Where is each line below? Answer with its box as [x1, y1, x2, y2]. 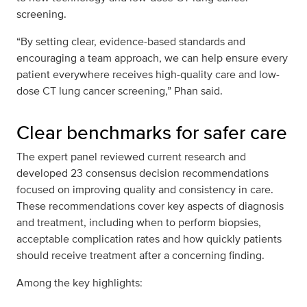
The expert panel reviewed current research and [16, 149, 246, 165]
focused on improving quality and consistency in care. [16, 182, 273, 198]
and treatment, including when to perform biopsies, [16, 214, 261, 231]
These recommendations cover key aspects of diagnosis [16, 198, 284, 214]
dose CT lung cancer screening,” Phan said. [16, 83, 223, 99]
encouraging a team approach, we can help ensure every [16, 50, 288, 66]
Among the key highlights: [16, 275, 143, 291]
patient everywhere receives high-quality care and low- [16, 66, 280, 83]
